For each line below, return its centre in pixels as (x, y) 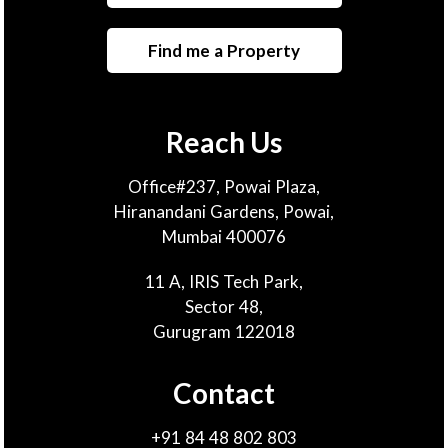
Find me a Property (224, 50)
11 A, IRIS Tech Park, (224, 281)
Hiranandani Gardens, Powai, (224, 211)
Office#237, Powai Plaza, (224, 186)
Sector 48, (224, 306)
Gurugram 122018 (224, 331)
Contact (224, 392)
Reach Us (224, 141)
